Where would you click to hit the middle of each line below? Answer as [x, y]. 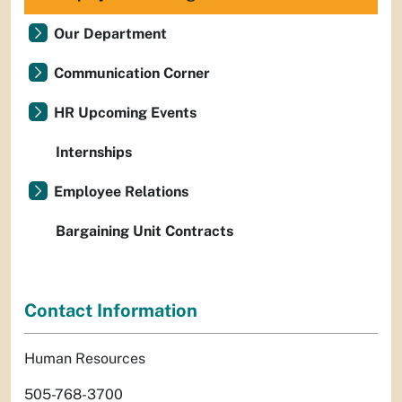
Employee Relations [121, 192]
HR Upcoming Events [125, 113]
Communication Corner [132, 73]
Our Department [110, 34]
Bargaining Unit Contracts [144, 231]
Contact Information [111, 311]
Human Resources [85, 359]
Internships [94, 152]
